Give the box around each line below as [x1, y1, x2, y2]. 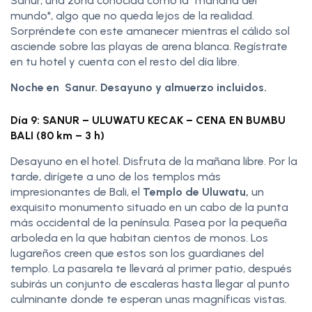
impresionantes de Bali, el [10, 185, 143, 198]
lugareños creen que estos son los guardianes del [10, 246, 264, 260]
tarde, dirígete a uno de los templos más [10, 169, 221, 183]
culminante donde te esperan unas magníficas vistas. [10, 292, 287, 306]
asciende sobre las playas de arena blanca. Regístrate [10, 39, 288, 53]
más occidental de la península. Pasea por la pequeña [10, 215, 287, 229]
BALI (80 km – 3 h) [10, 128, 104, 142]
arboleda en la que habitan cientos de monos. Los [10, 231, 268, 244]
